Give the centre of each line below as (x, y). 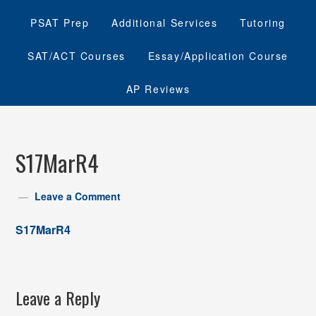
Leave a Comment (78, 196)
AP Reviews (158, 89)
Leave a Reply (58, 298)
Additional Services (165, 23)
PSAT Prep (60, 23)
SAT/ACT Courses (76, 56)
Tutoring (263, 23)
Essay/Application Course (218, 56)
